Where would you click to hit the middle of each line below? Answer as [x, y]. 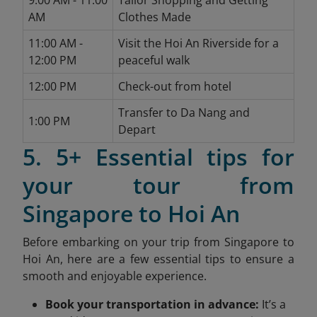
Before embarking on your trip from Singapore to [158, 242]
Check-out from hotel [174, 87]
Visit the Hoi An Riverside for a [198, 44]
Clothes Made [154, 17]
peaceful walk [154, 60]
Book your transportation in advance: [152, 305]
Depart [137, 130]
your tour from [158, 185]
